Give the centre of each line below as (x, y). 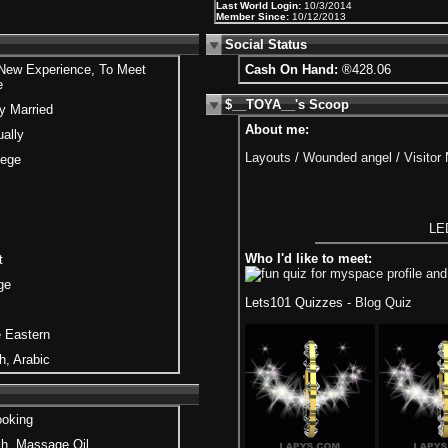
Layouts (268, 158)
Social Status (266, 44)
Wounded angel (347, 158)
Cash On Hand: (291, 69)
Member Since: (252, 16)
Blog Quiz (383, 303)
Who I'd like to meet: (308, 258)
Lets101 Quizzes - (300, 303)
